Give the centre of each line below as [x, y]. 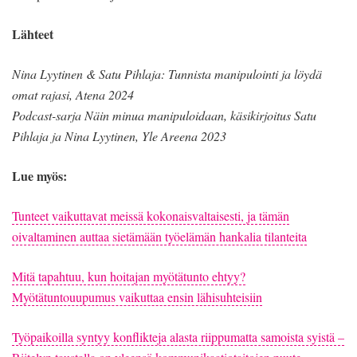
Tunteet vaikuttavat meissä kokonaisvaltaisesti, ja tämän [151, 216]
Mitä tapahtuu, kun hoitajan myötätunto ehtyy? [129, 277]
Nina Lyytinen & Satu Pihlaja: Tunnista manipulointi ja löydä [167, 74]
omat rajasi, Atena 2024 [73, 95]
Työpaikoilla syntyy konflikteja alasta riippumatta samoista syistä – [178, 337]
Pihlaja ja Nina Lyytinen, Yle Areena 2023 [119, 136]
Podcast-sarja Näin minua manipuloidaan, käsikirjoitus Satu [164, 116]
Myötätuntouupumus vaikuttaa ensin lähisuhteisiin [137, 297]
